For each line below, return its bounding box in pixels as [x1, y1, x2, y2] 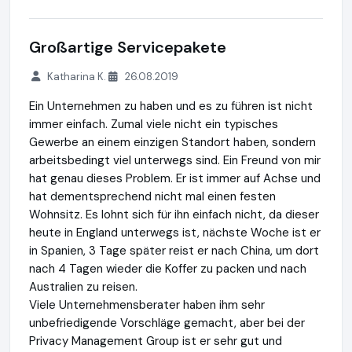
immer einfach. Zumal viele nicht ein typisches [29, 116, 278, 132]
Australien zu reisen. [29, 279, 137, 295]
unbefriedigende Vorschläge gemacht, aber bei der [29, 315, 305, 331]
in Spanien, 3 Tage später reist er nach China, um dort [29, 243, 319, 258]
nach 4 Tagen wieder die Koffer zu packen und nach [29, 261, 306, 277]
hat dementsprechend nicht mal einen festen [29, 189, 276, 204]
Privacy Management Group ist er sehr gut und [29, 333, 282, 349]
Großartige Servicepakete [29, 37, 226, 57]
